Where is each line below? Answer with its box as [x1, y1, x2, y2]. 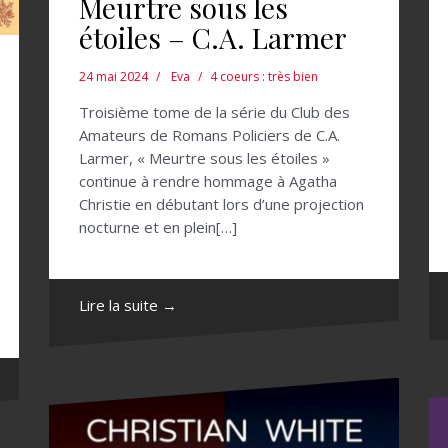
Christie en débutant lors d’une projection [79, 193, 364, 214]
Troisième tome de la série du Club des [79, 101, 350, 122]
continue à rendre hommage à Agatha [79, 170, 337, 191]
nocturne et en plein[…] [79, 216, 237, 237]
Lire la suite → [79, 294, 177, 315]
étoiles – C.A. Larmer [79, 18, 347, 56]
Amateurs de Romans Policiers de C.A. [79, 124, 340, 145]
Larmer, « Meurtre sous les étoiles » [79, 147, 330, 168]
